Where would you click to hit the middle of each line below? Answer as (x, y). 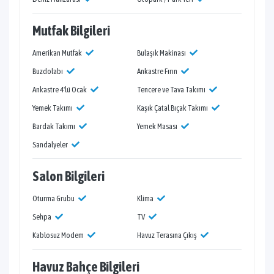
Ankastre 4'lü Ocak (60, 90)
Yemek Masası (158, 127)
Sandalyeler (51, 145)
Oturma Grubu (54, 199)
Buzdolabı (48, 72)
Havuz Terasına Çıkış (168, 235)
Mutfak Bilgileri (71, 31)
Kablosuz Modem (59, 235)
